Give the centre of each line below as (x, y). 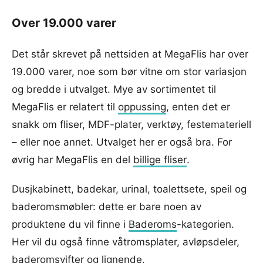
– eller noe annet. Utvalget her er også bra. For (122, 142)
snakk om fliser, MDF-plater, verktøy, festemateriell (131, 124)
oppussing (142, 107)
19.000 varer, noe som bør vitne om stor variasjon (129, 71)
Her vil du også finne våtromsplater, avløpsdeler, (126, 242)
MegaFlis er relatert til (65, 107)
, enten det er (198, 107)
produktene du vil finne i (70, 224)
